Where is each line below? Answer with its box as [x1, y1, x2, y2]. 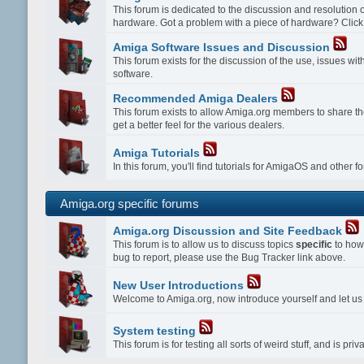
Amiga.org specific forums [59, 196, 199, 210]
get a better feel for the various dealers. [113, 119, 285, 131]
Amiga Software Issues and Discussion [113, 41, 331, 54]
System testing [113, 324, 197, 337]
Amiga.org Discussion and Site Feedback [113, 224, 343, 237]
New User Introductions [113, 279, 245, 292]
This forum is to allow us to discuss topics [113, 238, 297, 250]
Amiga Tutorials [113, 146, 201, 159]
